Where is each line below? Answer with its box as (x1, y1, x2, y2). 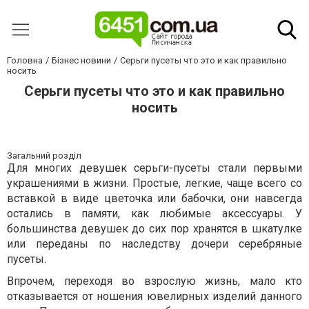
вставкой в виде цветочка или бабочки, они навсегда (7, 192, 302, 205)
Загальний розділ (7, 150, 81, 161)
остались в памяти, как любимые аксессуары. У (7, 207, 302, 220)
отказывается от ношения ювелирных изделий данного (7, 290, 302, 303)
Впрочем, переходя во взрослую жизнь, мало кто (7, 275, 302, 288)
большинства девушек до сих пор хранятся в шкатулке (7, 222, 302, 235)
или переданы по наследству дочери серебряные (7, 237, 302, 250)
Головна (7, 55, 43, 66)
